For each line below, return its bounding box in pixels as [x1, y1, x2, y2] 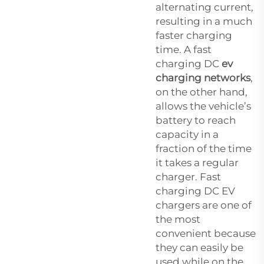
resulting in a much [156, 15, 252, 27]
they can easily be [156, 241, 243, 253]
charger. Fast [156, 170, 221, 183]
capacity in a [156, 128, 219, 140]
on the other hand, [156, 85, 247, 98]
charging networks [156, 71, 250, 84]
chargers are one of [156, 199, 252, 211]
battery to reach [156, 114, 236, 126]
